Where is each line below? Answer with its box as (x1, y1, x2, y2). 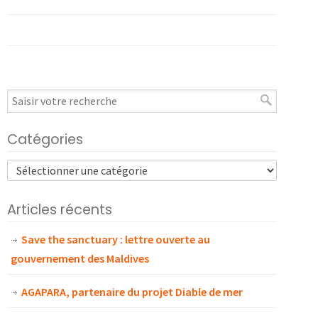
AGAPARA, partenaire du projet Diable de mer (21, 285, 243, 300)
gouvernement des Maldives (11, 251, 149, 266)
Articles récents (7, 200, 112, 220)
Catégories (7, 130, 83, 150)
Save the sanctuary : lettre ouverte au (21, 232, 210, 247)
